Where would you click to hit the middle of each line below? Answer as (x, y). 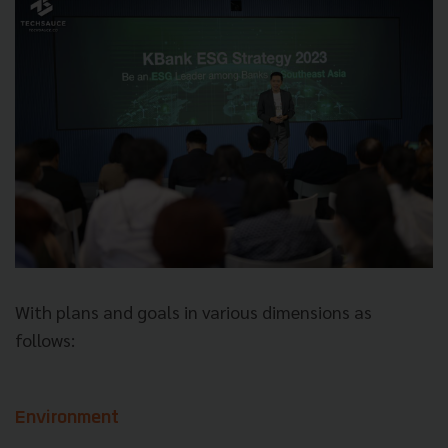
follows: (45, 340)
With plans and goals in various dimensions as (193, 312)
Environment (67, 419)
